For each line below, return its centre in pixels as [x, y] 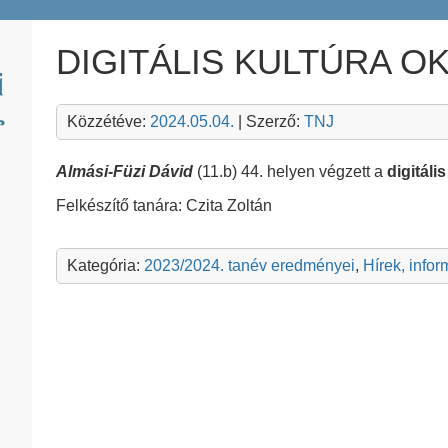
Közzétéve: [108, 121]
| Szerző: [269, 121]
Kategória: [105, 265]
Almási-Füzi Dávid [126, 171]
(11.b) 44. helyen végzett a [292, 171]
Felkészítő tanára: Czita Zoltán [164, 205]
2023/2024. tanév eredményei [249, 265]
